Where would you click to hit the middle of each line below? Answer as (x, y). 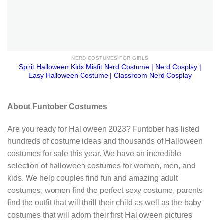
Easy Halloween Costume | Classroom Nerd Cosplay (110, 76)
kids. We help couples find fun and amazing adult (93, 178)
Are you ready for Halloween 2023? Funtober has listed (103, 129)
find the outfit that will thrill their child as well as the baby (104, 202)
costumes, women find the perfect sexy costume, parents (105, 190)
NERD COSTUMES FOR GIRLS (110, 58)
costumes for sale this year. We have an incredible (94, 153)
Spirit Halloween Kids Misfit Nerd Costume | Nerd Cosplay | (110, 67)
